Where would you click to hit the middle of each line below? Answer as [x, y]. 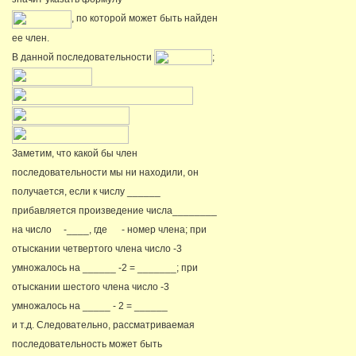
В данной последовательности [83, 57]
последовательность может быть [87, 344]
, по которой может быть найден [145, 19]
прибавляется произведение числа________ [114, 210]
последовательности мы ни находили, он [105, 172]
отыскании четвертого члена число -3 [97, 248]
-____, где [87, 229]
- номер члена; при [163, 229]
